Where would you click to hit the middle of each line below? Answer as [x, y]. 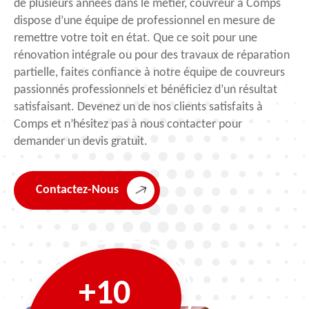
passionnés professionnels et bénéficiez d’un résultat [146, 90]
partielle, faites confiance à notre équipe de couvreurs [149, 72]
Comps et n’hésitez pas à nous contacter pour [128, 124]
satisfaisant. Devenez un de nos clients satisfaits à [138, 107]
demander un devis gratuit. [81, 141]
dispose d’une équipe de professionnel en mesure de [144, 21]
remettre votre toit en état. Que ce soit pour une [136, 38]
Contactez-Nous [77, 190]
